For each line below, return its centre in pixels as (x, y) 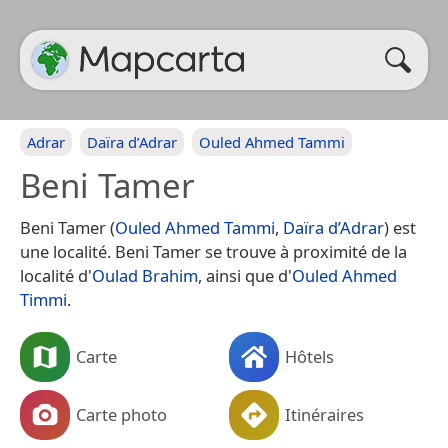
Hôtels (309, 356)
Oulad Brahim (145, 275)
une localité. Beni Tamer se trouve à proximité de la (213, 251)
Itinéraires (324, 414)
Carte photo (121, 414)
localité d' (56, 275)
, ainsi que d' (245, 275)
